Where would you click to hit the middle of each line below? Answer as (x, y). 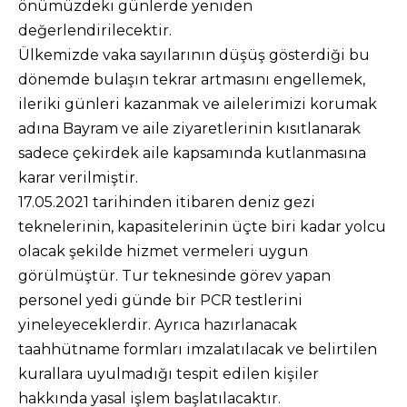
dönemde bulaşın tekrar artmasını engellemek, (192, 79)
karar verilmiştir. (78, 178)
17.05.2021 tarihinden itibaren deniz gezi (167, 202)
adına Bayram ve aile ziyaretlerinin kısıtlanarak (189, 129)
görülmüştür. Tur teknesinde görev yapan (174, 276)
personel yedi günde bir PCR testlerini (160, 300)
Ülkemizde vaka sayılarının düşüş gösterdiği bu (194, 55)
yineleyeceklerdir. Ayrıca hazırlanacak (158, 325)
